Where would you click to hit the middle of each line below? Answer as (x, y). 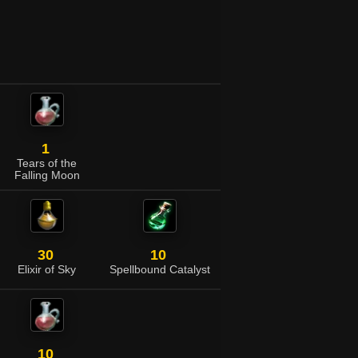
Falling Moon (47, 175)
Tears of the (47, 163)
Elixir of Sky (47, 270)
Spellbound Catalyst (159, 270)
